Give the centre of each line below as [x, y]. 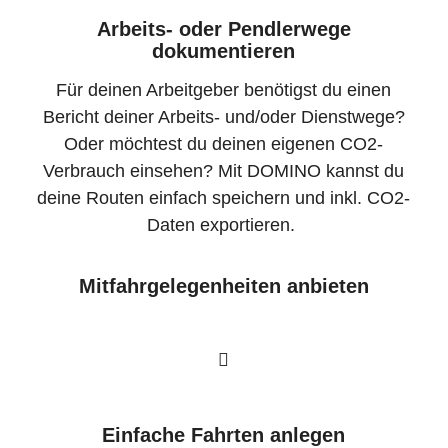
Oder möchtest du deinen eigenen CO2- [224, 144]
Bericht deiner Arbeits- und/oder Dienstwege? [223, 117]
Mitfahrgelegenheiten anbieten [223, 285]
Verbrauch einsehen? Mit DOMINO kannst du [224, 171]
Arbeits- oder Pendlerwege [223, 28]
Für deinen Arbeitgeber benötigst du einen [224, 90]
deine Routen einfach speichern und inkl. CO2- [224, 198]
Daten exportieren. [224, 225]
